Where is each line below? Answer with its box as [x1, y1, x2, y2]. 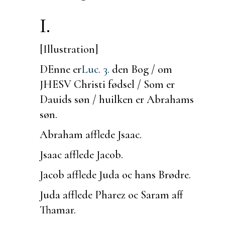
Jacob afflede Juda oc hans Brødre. [40, 167, 191, 181]
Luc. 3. [81, 62, 109, 76]
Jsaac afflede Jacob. [40, 147, 123, 161]
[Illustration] [40, 42, 98, 56]
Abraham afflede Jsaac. [40, 127, 142, 141]
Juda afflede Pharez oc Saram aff [40, 187, 183, 201]
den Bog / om [109, 62, 172, 76]
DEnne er [40, 62, 81, 76]
